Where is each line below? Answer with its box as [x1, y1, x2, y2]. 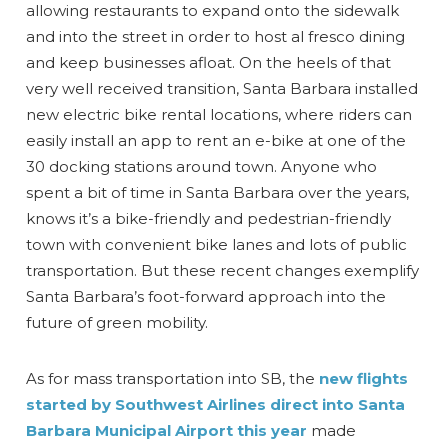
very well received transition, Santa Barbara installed [26, 78, 419, 98]
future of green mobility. [26, 312, 209, 332]
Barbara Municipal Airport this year [26, 420, 308, 440]
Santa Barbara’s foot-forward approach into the [26, 286, 387, 306]
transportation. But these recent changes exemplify [26, 260, 420, 280]
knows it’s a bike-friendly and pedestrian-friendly [26, 208, 392, 228]
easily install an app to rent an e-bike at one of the [26, 130, 407, 150]
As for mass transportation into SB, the [26, 368, 320, 388]
